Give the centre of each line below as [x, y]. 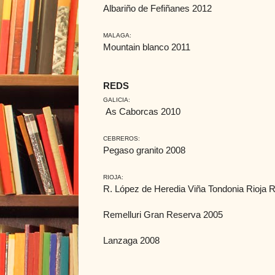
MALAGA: [117, 35]
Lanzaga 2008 [131, 240]
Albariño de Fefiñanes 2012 [157, 8]
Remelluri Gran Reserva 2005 [163, 214]
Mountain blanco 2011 [147, 47]
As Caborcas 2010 [142, 111]
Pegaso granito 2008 [144, 150]
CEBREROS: [122, 138]
